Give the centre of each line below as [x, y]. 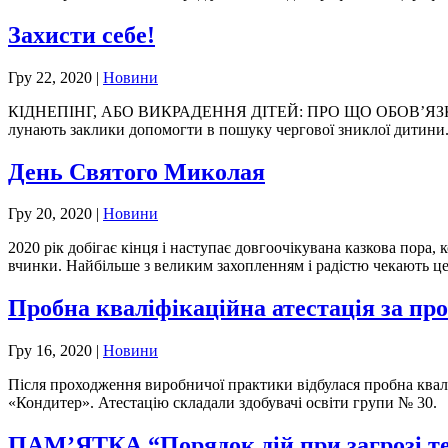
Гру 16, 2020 [50, 351]
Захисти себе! [81, 34]
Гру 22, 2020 [50, 77]
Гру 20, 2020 [50, 214]
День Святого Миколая [136, 171]
